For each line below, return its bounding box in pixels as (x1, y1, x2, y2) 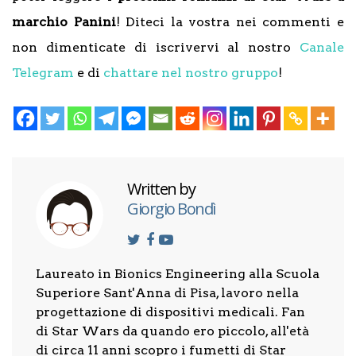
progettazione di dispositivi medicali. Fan (36, 304, 305, 319)
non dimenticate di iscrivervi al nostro (12, 40, 300, 55)
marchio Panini (12, 14, 116, 29)
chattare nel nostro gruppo (103, 65, 278, 80)
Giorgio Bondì (127, 198, 215, 219)
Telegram (12, 65, 74, 80)
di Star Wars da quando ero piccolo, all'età (36, 323, 309, 339)
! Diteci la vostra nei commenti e (115, 14, 345, 29)
